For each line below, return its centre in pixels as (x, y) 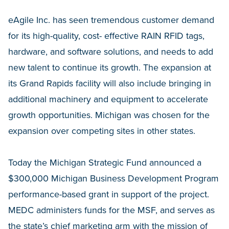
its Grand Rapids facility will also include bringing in (110, 83)
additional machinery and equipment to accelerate (108, 99)
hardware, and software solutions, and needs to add (111, 52)
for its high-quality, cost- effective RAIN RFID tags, (106, 36)
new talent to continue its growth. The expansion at (110, 67)
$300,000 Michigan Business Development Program (113, 178)
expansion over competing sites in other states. (102, 131)
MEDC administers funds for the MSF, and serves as (111, 210)
